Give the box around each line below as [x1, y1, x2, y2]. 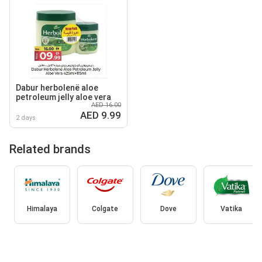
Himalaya [26, 205, 57, 213]
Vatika [220, 205, 242, 213]
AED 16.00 [91, 101, 121, 109]
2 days [16, 113, 36, 122]
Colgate [92, 205, 118, 213]
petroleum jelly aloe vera [16, 92, 111, 102]
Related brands [9, 142, 91, 156]
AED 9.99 [80, 109, 121, 121]
